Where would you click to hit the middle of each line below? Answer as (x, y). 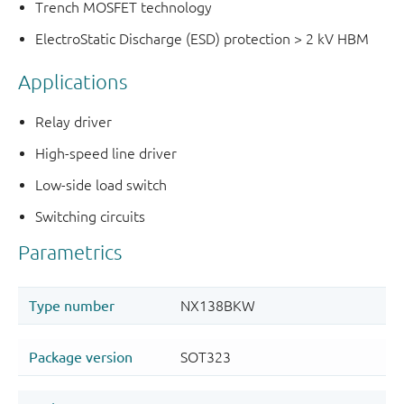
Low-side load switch (101, 185)
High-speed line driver (106, 154)
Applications (73, 81)
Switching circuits (91, 217)
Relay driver (74, 122)
